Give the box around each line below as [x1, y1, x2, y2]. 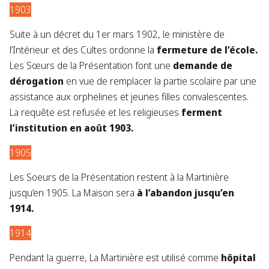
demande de [173, 59, 232, 73]
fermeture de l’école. [154, 43, 258, 57]
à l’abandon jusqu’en [137, 186, 234, 200]
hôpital [221, 251, 256, 265]
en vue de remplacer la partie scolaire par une [64, 74, 256, 88]
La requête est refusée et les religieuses [10, 106, 181, 119]
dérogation [10, 74, 64, 88]
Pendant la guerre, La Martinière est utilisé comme [10, 251, 221, 265]
